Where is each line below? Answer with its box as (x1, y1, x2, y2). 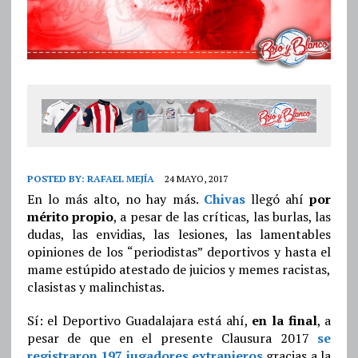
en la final (252, 312, 317, 330)
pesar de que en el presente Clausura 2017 (26, 329, 318, 348)
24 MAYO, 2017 (164, 173, 228, 185)
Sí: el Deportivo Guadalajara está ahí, (26, 312, 253, 330)
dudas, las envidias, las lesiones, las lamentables (26, 225, 332, 244)
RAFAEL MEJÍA (86, 173, 154, 185)
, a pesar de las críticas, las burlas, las (113, 208, 332, 226)
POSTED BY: (26, 173, 87, 185)
